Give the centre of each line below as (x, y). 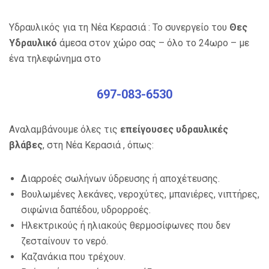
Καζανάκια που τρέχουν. (73, 257)
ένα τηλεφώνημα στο (55, 59)
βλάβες (26, 145)
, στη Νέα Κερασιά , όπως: (98, 145)
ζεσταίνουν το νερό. (65, 241)
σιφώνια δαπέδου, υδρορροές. (86, 210)
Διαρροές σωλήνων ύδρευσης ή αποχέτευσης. (120, 179)
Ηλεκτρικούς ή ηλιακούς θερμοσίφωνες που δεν (126, 226)
